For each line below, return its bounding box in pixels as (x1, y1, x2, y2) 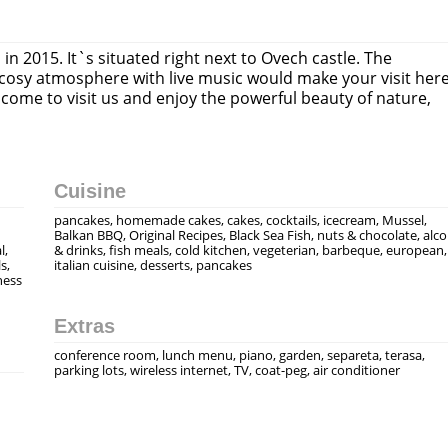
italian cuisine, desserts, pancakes (54, 256, 252, 274)
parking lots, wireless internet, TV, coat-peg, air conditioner (54, 361, 400, 379)
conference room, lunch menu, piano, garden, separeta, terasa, (54, 346, 425, 364)
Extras (54, 315, 115, 337)
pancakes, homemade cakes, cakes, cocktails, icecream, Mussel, (54, 211, 427, 229)
